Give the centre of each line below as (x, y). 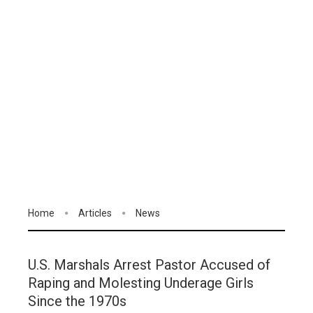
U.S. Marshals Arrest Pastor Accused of (149, 265)
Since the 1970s (77, 301)
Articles (95, 213)
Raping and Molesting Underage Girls (141, 283)
